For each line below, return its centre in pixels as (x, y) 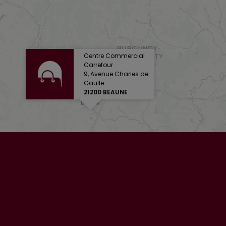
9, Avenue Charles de (116, 74)
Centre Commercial (114, 56)
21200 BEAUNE (106, 92)
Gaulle (94, 83)
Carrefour (98, 65)
